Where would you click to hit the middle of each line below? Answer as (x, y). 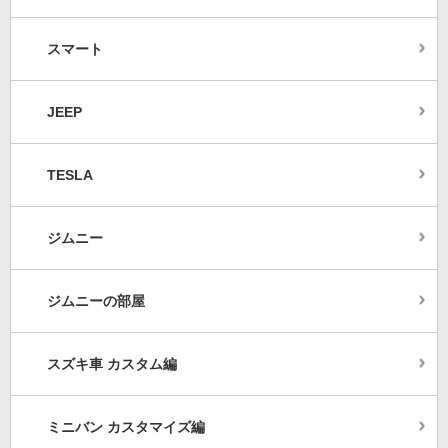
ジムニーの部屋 (96, 301)
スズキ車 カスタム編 (112, 364)
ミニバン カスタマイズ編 (126, 427)
